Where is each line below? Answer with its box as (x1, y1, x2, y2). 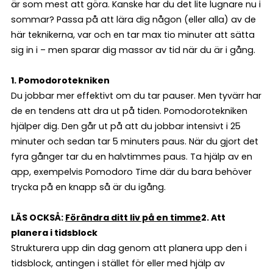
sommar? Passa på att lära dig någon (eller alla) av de (11, 13, 256, 26)
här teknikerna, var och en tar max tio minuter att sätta (11, 29, 255, 41)
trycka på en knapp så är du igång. (11, 181, 166, 194)
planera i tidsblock (11, 227, 97, 239)
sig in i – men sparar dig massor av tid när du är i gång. (11, 44, 255, 57)
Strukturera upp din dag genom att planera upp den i (11, 242, 247, 255)
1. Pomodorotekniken (11, 74, 110, 87)
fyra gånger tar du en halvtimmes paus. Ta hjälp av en (11, 151, 252, 163)
